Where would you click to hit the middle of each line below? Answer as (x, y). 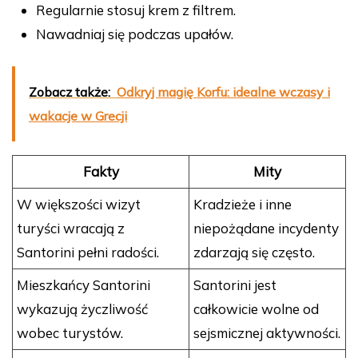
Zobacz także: (70, 92)
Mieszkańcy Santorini (84, 285)
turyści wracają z (71, 229)
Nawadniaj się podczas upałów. (135, 34)
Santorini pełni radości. (88, 253)
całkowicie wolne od (256, 309)
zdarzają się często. (254, 253)
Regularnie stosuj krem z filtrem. (136, 10)
